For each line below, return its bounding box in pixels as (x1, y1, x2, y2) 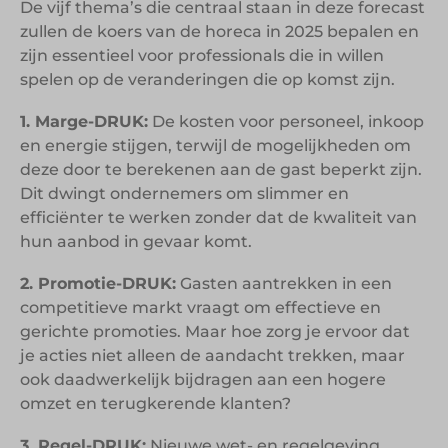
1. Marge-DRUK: (20, 111, 148, 131)
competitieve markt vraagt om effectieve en (20, 297, 381, 317)
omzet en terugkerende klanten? (20, 393, 291, 413)
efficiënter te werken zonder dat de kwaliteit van (20, 207, 417, 227)
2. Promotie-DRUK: (20, 273, 176, 293)
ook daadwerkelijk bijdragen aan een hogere (20, 369, 386, 389)
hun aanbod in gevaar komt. (20, 231, 252, 251)
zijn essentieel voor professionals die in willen (20, 45, 384, 65)
